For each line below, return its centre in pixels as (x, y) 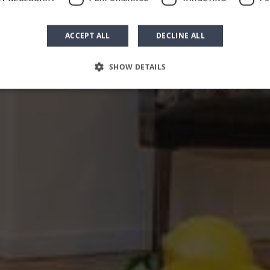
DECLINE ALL (181, 36)
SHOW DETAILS (137, 67)
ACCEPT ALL (87, 36)
